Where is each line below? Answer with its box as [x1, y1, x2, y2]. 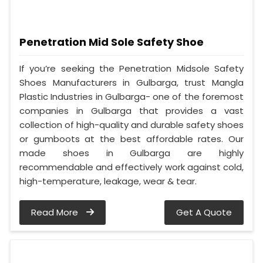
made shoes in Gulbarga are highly [19, 146, 244, 159]
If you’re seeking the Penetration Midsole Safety [19, 62, 244, 75]
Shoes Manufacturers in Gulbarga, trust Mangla [19, 76, 244, 89]
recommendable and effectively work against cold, [19, 160, 244, 173]
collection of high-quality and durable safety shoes [19, 118, 244, 131]
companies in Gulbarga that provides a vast [19, 104, 244, 117]
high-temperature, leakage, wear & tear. [19, 174, 197, 187]
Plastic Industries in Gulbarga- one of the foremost [19, 90, 244, 103]
